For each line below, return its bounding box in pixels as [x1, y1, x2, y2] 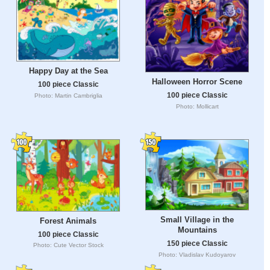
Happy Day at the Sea [28, 66, 108, 76]
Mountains [177, 225, 217, 235]
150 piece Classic [166, 239, 228, 248]
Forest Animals [40, 216, 96, 225]
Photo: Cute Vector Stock [33, 242, 104, 249]
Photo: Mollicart [175, 103, 219, 110]
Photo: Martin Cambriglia [34, 92, 102, 99]
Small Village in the [160, 215, 234, 225]
